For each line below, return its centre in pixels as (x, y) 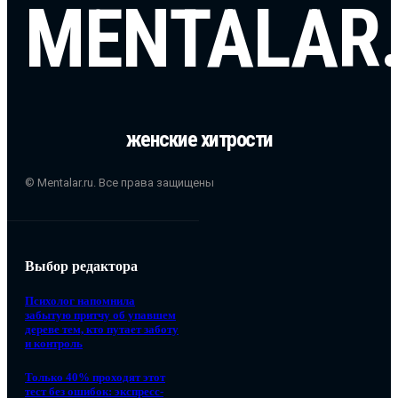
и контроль (54, 343)
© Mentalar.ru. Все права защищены (119, 183)
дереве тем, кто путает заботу (102, 329)
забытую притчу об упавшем (100, 314)
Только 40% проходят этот (95, 378)
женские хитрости (199, 140)
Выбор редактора (81, 266)
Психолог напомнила (80, 300)
